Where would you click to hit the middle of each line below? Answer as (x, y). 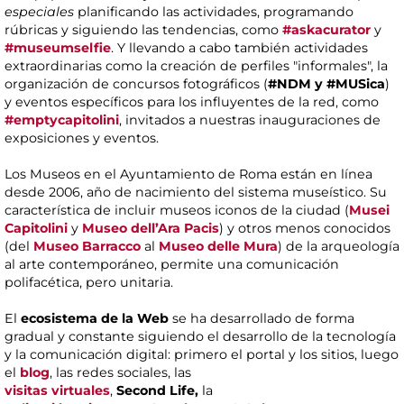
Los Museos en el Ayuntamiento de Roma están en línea (188, 174)
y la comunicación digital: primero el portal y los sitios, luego (202, 355)
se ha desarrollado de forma (262, 319)
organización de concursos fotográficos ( (136, 84)
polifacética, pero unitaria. (89, 283)
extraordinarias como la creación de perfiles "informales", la (196, 66)
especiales (39, 12)
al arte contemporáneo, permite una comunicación (172, 265)
